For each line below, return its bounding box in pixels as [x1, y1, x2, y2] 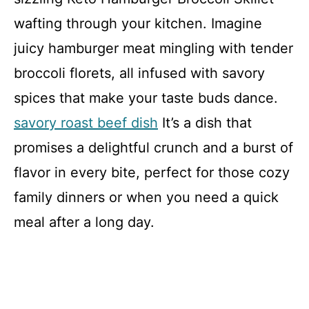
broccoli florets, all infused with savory [14, 65, 265, 81]
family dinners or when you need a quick [14, 189, 279, 206]
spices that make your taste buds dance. [14, 90, 278, 106]
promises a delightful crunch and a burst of [14, 139, 293, 156]
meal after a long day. [14, 214, 154, 230]
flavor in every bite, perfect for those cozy [14, 164, 290, 181]
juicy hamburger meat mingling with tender [14, 40, 293, 57]
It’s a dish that [158, 114, 252, 131]
